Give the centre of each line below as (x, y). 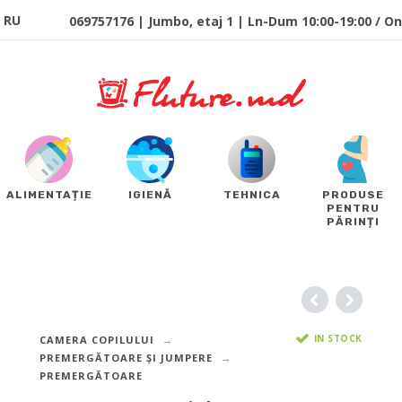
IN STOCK (338, 338)
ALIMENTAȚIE (49, 195)
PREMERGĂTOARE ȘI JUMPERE (126, 358)
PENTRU (353, 209)
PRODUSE (353, 195)
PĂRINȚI (353, 222)
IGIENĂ (150, 195)
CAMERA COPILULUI (96, 340)
